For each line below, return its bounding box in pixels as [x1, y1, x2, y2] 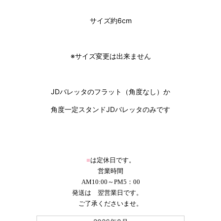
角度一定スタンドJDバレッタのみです [51, 105, 170, 114]
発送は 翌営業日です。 [72, 189, 149, 197]
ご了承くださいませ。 [78, 200, 143, 208]
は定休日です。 [90, 156, 135, 164]
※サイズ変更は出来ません [70, 52, 151, 61]
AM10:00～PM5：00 [81, 178, 140, 186]
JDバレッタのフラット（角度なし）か [51, 87, 170, 96]
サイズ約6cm [89, 16, 132, 25]
